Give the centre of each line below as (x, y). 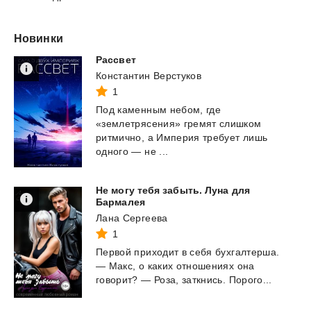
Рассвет (116, 60)
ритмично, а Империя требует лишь (182, 138)
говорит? (117, 280)
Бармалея (120, 202)
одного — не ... (132, 152)
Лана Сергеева (132, 218)
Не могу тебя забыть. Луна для (173, 191)
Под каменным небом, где (159, 110)
